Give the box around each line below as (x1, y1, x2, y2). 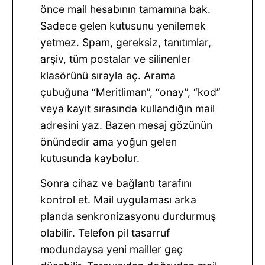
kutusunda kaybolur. (40, 152, 140, 165)
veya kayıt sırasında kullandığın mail (40, 102, 215, 115)
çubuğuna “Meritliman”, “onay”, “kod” (40, 86, 221, 99)
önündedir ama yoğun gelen (40, 135, 177, 148)
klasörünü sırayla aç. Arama (40, 69, 176, 82)
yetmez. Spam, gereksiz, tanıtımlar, (40, 36, 212, 49)
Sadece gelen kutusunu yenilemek (40, 20, 206, 33)
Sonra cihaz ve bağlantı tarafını (40, 177, 192, 190)
